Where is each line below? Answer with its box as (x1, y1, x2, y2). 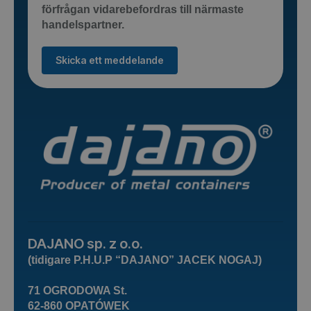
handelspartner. (42, 19, 124, 31)
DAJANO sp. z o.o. (28, 235, 143, 253)
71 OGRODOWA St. (28, 285, 127, 297)
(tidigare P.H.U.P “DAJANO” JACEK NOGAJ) (28, 254, 262, 267)
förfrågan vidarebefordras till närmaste (42, 3, 244, 16)
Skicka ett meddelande (56, 54, 164, 67)
